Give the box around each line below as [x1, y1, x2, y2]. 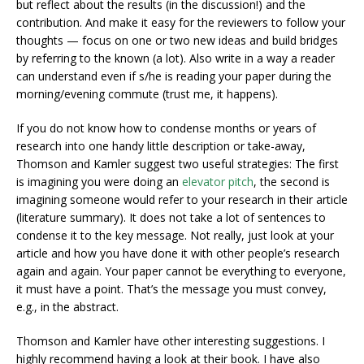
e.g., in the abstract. [16, 299, 119, 314]
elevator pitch [182, 174, 253, 189]
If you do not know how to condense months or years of [16, 120, 316, 136]
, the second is [253, 174, 330, 189]
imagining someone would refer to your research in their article [16, 192, 348, 207]
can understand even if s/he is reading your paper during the [16, 68, 331, 84]
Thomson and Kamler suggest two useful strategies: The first [16, 156, 339, 171]
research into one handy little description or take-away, [16, 138, 305, 154]
